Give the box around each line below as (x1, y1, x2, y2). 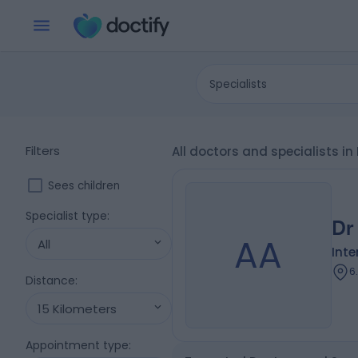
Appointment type (26, 337, 129, 353)
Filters (26, 142, 60, 159)
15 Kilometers (38, 300, 117, 317)
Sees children (48, 177, 120, 193)
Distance (26, 272, 75, 288)
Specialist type (26, 208, 107, 224)
